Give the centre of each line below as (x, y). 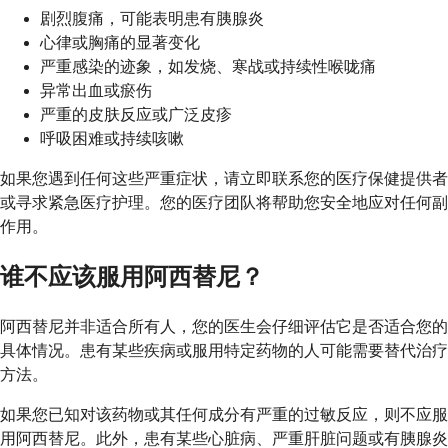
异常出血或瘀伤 (96, 90)
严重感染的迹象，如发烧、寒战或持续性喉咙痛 (208, 66)
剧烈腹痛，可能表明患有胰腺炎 (152, 18)
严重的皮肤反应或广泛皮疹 (136, 114)
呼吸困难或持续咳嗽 (112, 138)
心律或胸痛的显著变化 (120, 42)
